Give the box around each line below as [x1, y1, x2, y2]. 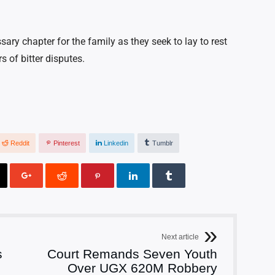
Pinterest [53, 139, 80, 147]
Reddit [10, 139, 29, 147]
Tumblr [152, 139, 173, 147]
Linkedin [104, 139, 128, 147]
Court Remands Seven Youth [47, 247, 217, 261]
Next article [161, 233, 199, 242]
